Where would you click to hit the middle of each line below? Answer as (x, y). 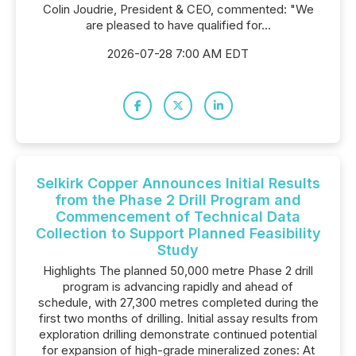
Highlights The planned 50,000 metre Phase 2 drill (178, 271)
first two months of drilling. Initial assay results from (178, 318)
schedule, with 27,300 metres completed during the (178, 302)
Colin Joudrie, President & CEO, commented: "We (178, 9)
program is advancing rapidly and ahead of (178, 286)
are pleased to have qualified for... (178, 25)
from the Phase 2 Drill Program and (178, 200)
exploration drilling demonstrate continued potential (178, 334)
